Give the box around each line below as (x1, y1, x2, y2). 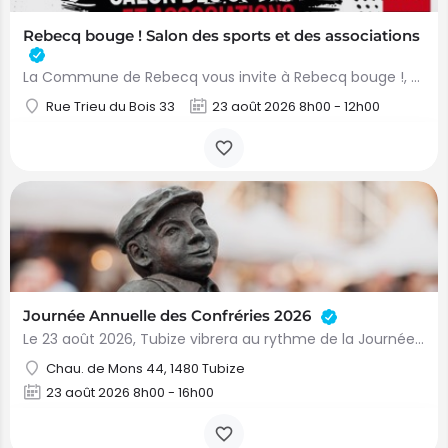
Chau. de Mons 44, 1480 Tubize (46, 359, 245, 378)
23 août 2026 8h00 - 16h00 (46, 383, 214, 402)
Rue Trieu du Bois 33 (46, 97, 175, 116)
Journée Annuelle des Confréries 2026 (23, 306, 315, 325)
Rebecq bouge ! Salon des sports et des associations (23, 26, 420, 45)
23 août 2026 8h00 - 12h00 (212, 97, 380, 116)
